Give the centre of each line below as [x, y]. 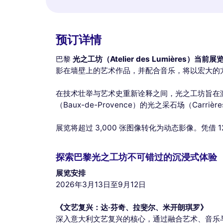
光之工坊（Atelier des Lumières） [133, 59]
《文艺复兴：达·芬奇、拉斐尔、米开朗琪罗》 [132, 207]
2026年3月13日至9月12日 [101, 184]
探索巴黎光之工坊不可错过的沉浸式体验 [136, 157]
